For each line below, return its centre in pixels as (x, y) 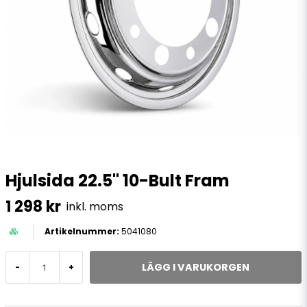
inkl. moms (95, 206)
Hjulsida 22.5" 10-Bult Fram (118, 181)
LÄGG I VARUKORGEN (196, 267)
